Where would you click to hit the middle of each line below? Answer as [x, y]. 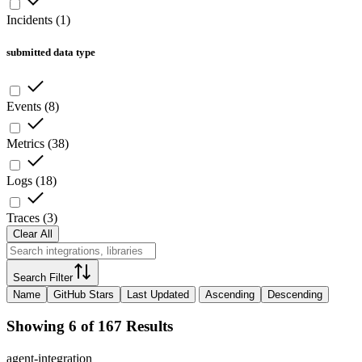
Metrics [25, 143]
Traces [23, 217]
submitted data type [51, 52]
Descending [295, 294]
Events [24, 106]
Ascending [230, 294]
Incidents [29, 20]
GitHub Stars [84, 294]
